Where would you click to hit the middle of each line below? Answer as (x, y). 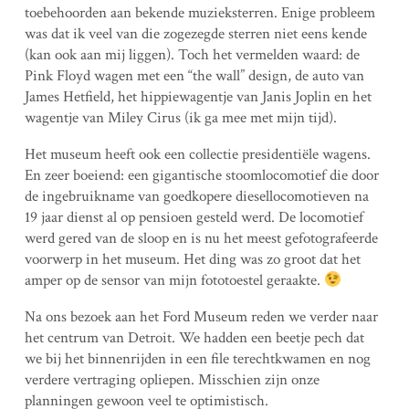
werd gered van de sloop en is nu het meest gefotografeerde (201, 238)
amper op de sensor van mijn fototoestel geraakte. (174, 280)
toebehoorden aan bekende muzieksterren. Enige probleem (199, 13)
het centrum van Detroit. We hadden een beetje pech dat (194, 338)
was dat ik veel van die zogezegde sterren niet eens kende (195, 34)
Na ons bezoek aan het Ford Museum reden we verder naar (201, 317)
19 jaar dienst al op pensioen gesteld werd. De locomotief (194, 217)
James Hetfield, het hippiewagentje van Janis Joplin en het (198, 97)
